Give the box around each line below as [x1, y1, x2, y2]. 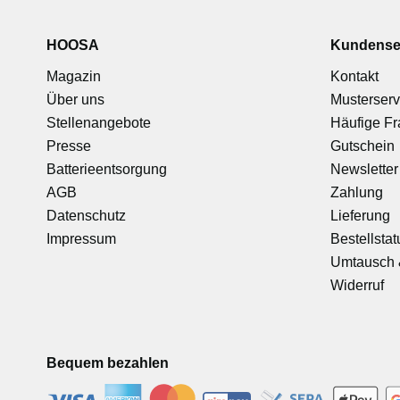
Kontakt [329, 68, 379, 84]
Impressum [46, 230, 116, 246]
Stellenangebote [46, 114, 151, 130]
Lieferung [329, 207, 390, 223]
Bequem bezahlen [46, 354, 169, 371]
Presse [46, 137, 91, 154]
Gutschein [329, 137, 395, 154]
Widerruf [329, 277, 384, 293]
